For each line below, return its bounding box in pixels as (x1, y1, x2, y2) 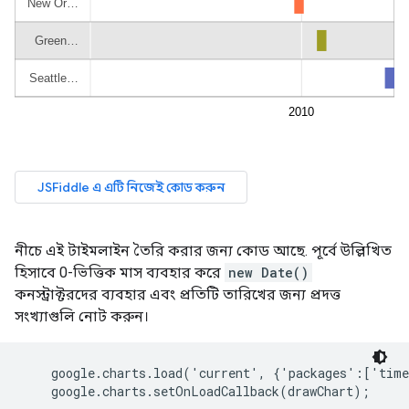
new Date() (228, 264, 309, 281)
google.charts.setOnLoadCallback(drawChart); (22, 383, 370, 400)
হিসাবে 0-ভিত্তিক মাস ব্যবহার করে (15, 264, 225, 281)
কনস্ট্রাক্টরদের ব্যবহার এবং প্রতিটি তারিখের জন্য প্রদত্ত (15, 286, 341, 303)
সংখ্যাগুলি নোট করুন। (15, 308, 149, 325)
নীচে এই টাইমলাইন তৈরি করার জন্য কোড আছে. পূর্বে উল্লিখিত (15, 242, 392, 259)
